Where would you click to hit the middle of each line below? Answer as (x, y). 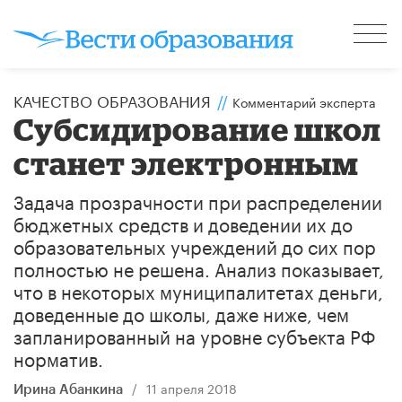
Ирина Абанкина (68, 389)
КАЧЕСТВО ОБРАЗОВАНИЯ (112, 99)
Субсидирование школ (198, 128)
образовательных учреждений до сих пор (195, 245)
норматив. (58, 357)
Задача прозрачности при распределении (198, 200)
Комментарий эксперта (304, 101)
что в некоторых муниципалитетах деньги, (198, 289)
